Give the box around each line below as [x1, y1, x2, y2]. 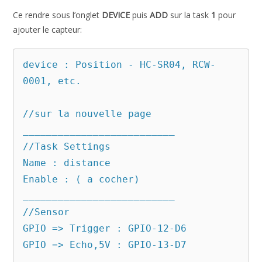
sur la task [168, 9, 212, 20]
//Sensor [23, 206, 70, 218]
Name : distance [23, 157, 111, 168]
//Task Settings [23, 140, 111, 152]
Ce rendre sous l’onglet [13, 9, 102, 20]
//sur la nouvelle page [23, 108, 152, 119]
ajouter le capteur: [13, 23, 82, 35]
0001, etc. [23, 75, 82, 87]
